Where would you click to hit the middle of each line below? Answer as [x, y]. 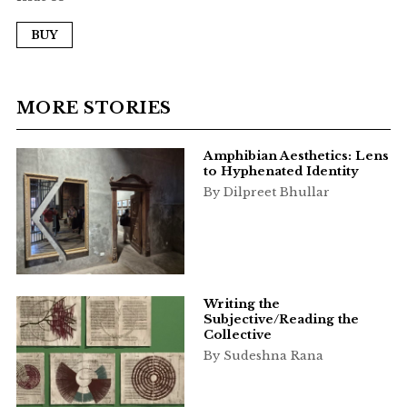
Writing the [241, 304]
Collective [237, 335]
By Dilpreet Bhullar [266, 193]
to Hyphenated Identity [281, 172]
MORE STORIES [94, 109]
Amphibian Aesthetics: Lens [296, 156]
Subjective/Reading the [281, 320]
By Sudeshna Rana [263, 356]
